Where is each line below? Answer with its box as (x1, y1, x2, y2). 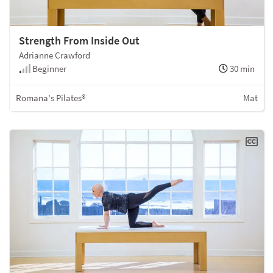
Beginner (30, 63, 66, 75)
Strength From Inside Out (19, 34, 140, 48)
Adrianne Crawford (19, 49, 90, 62)
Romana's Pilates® (16, 92, 85, 104)
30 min (228, 63, 255, 75)
